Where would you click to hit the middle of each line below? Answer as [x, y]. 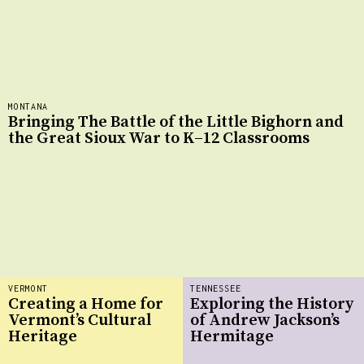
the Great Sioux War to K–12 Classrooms [159, 139]
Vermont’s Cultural [80, 321]
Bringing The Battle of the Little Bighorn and [176, 123]
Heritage [43, 337]
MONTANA [28, 106]
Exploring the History [272, 305]
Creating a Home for [86, 305]
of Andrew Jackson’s [265, 321]
